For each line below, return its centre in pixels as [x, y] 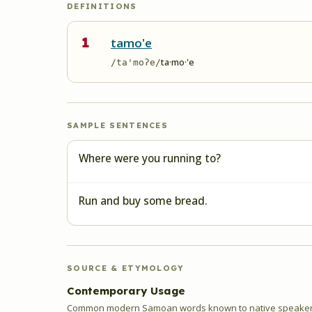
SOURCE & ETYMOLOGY [126, 268]
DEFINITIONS [102, 6]
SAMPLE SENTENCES [118, 125]
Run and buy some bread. [143, 201]
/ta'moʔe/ [136, 62]
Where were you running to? [150, 158]
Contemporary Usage [126, 291]
